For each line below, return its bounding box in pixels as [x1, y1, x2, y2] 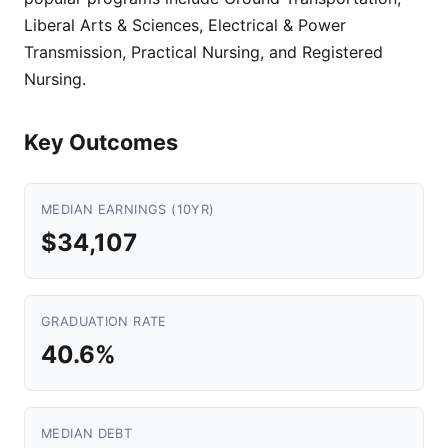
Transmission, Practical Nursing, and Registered [24, 42, 383, 62]
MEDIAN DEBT [41, 426, 133, 441]
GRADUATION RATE [41, 314, 167, 329]
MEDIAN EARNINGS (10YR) [41, 202, 215, 217]
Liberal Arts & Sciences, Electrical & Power [24, 15, 346, 35]
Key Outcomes [24, 129, 178, 155]
